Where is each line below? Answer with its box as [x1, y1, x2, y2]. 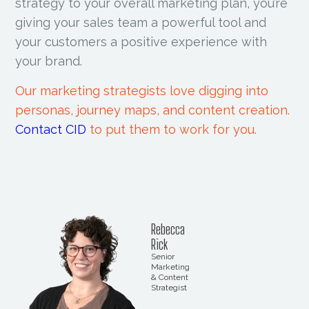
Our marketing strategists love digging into [15, 83, 269, 98]
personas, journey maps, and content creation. [15, 102, 290, 117]
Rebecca [150, 221, 185, 238]
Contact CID [15, 121, 87, 137]
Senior [150, 252, 175, 262]
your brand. [15, 53, 83, 68]
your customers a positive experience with [15, 34, 268, 49]
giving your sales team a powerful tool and [15, 14, 267, 30]
